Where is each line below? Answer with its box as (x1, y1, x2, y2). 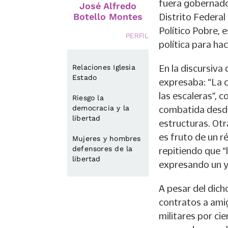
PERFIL (126, 32, 149, 40)
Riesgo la (72, 94, 104, 102)
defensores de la (72, 145, 133, 153)
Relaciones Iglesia (72, 63, 135, 71)
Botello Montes (73, 11, 142, 22)
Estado (72, 73, 97, 81)
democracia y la (72, 104, 130, 112)
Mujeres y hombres (72, 134, 141, 142)
